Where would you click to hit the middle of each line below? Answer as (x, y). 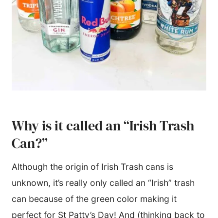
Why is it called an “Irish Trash (103, 125)
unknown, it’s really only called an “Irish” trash (103, 182)
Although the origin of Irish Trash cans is (92, 166)
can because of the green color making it (94, 199)
